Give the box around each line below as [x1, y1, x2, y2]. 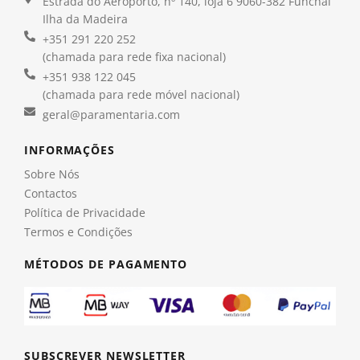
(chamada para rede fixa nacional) [42, 48, 226, 64]
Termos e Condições [24, 223, 133, 239]
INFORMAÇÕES [24, 141, 115, 157]
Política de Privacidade [24, 204, 145, 220]
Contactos [24, 185, 77, 201]
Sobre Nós [24, 166, 80, 182]
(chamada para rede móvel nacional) [42, 86, 239, 102]
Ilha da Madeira [42, 10, 128, 27]
